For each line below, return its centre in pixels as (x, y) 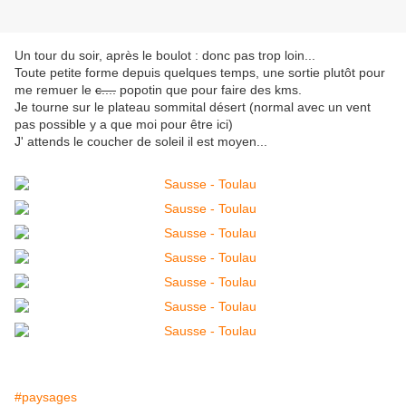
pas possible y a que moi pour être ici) (124, 125)
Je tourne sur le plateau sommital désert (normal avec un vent (193, 107)
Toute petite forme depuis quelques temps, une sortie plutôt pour (200, 73)
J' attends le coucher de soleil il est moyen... (141, 142)
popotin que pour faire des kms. (209, 90)
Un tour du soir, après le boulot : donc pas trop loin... (165, 56)
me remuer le (55, 90)
